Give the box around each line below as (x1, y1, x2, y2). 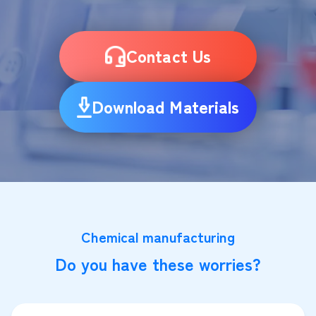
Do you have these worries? (55, 251, 261, 276)
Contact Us (126, 42, 211, 68)
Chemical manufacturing (81, 226, 235, 247)
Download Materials (91, 93, 240, 119)
